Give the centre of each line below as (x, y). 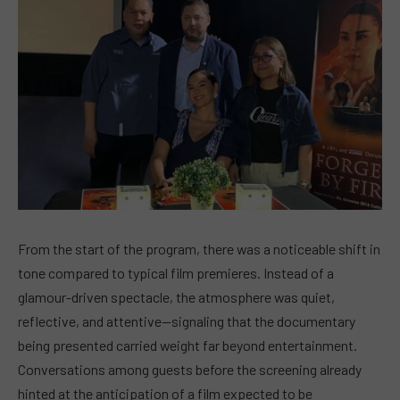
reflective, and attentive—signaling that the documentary (187, 321)
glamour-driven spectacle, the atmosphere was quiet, (176, 297)
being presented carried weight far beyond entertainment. (187, 346)
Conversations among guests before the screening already (190, 370)
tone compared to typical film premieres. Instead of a (176, 273)
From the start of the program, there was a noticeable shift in (199, 249)
